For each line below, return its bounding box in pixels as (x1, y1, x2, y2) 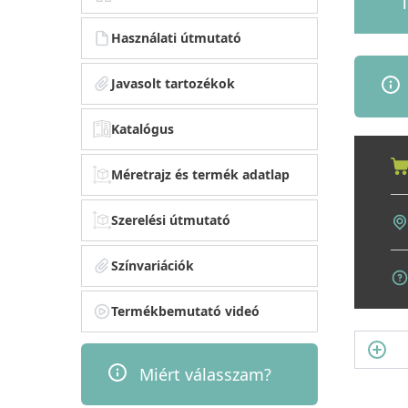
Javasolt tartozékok (111, 74, 236, 92)
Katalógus (111, 119, 175, 138)
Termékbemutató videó (111, 301, 260, 320)
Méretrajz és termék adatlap (111, 165, 291, 183)
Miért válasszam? (139, 362, 272, 385)
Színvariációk (111, 256, 195, 274)
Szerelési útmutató (111, 210, 231, 229)
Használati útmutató (111, 28, 242, 46)
